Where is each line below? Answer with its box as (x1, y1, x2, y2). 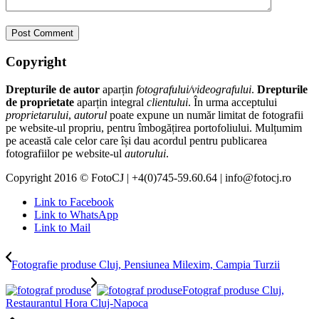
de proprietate (6, 95, 74, 108)
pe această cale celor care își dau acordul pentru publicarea (6, 134, 267, 147)
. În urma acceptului (188, 95, 277, 108)
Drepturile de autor (6, 83, 100, 95)
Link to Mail (34, 221, 90, 234)
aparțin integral (74, 95, 147, 108)
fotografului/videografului (133, 83, 251, 95)
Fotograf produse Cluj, (182, 283, 284, 296)
